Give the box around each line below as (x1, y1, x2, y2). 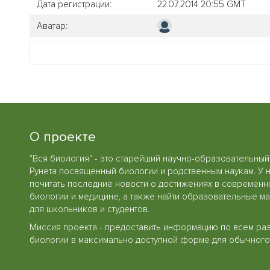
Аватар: (37, 20, 67, 31)
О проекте (30, 128, 96, 145)
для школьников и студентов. (30, 204, 149, 215)
